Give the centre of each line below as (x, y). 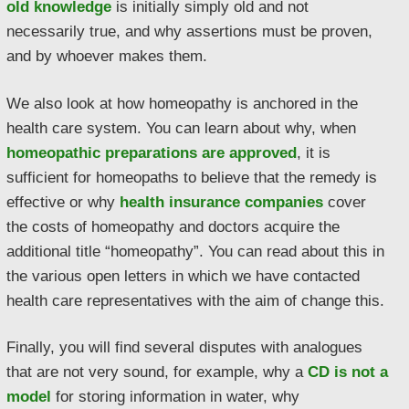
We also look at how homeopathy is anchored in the (182, 103)
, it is (314, 152)
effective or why (63, 201)
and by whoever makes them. (107, 55)
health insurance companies (221, 201)
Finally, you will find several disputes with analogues (184, 347)
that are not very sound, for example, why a (157, 372)
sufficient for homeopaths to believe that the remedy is (192, 177)
